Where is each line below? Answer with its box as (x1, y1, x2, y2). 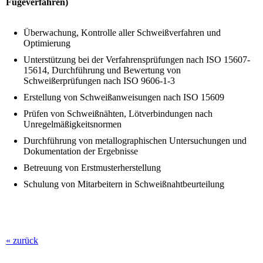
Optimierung (23, 38, 70, 48)
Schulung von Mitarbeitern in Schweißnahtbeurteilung (23, 178, 224, 189)
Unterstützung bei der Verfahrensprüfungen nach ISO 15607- (23, 54, 250, 65)
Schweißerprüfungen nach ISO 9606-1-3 (23, 75, 175, 86)
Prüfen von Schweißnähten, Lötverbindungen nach (23, 108, 213, 119)
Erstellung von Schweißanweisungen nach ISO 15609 (23, 92, 224, 102)
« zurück (6, 235, 38, 245)
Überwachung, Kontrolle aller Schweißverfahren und (23, 27, 221, 38)
